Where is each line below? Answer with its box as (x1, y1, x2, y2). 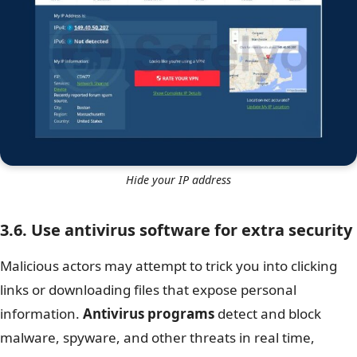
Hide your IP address (126, 171, 231, 187)
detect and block (214, 304, 321, 323)
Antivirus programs (83, 304, 214, 323)
